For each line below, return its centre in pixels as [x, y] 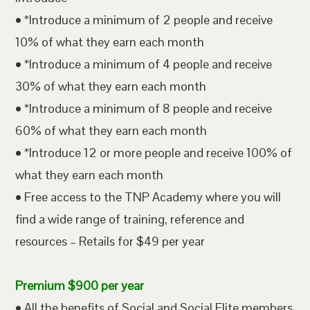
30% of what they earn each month [111, 86]
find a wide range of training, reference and [130, 219]
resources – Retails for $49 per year [110, 241]
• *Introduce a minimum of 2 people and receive [144, 20]
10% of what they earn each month [110, 42]
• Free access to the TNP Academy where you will [148, 197]
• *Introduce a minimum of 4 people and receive [144, 64]
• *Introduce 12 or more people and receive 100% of [154, 153]
